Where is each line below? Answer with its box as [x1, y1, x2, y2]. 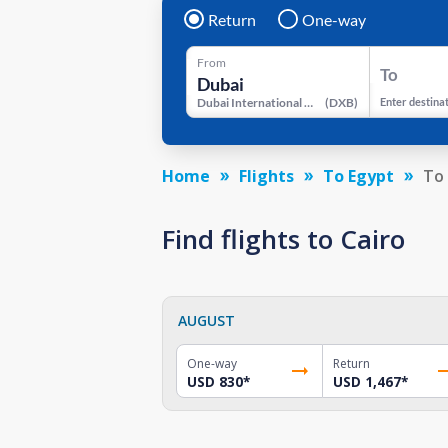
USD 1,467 [332, 372, 401, 391]
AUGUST [178, 310, 235, 330]
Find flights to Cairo [162, 220, 405, 257]
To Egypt [323, 164, 394, 187]
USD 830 [187, 372, 243, 391]
